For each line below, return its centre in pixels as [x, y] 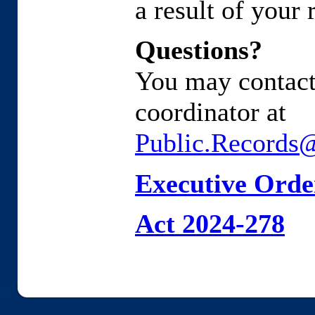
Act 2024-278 [210, 223]
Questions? [199, 50]
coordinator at [211, 112]
